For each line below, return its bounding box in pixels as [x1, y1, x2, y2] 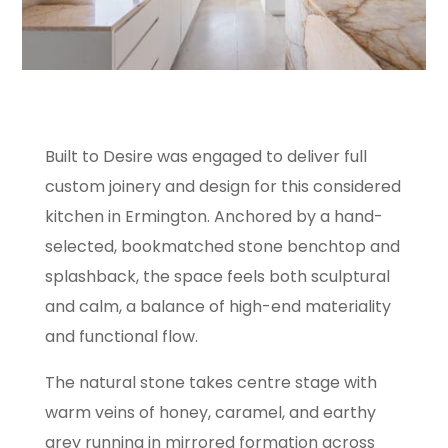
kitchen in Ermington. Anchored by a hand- [44, 205, 383, 229]
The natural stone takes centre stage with [44, 371, 377, 395]
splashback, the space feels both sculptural [44, 265, 390, 289]
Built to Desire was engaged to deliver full [44, 145, 367, 169]
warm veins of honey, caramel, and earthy [44, 401, 376, 425]
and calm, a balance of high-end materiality [44, 295, 391, 319]
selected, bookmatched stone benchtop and [44, 235, 400, 259]
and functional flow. [44, 325, 198, 349]
